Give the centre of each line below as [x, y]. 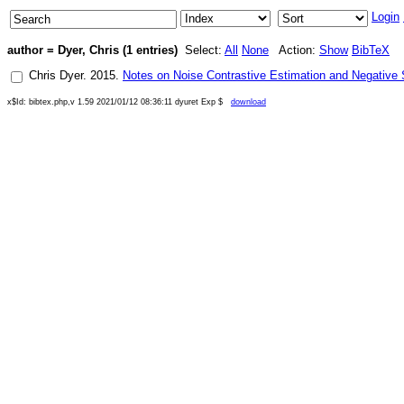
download [248, 102]
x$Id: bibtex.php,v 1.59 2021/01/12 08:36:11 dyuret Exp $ [119, 102]
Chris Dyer [56, 75]
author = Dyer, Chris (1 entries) [92, 50]
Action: [294, 50]
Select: [201, 50]
